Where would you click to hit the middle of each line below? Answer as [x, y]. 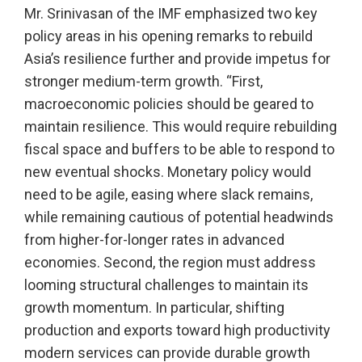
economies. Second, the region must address [170, 263]
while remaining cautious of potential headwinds [179, 217]
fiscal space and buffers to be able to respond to [179, 149]
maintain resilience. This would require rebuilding [181, 127]
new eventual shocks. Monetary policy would [168, 172]
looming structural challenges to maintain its [166, 285]
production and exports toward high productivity [177, 330]
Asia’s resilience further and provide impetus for [177, 59]
